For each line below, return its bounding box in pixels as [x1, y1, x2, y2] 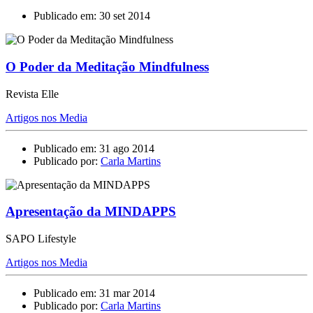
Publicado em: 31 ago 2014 [34, 142, 154, 154]
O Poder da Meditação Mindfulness [6, 59, 209, 74]
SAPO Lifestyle [6, 233, 76, 245]
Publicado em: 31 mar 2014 [34, 287, 155, 300]
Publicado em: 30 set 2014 [34, 10, 150, 22]
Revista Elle [6, 87, 59, 100]
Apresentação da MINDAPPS [6, 204, 176, 219]
